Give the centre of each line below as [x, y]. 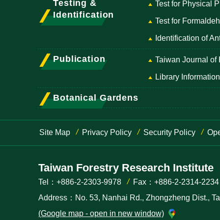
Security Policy [169, 133]
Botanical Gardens [96, 98]
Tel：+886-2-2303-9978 [80, 182]
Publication [79, 59]
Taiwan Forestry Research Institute [126, 168]
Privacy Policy [107, 133]
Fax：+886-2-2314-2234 [176, 182]
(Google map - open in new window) [101, 214]
